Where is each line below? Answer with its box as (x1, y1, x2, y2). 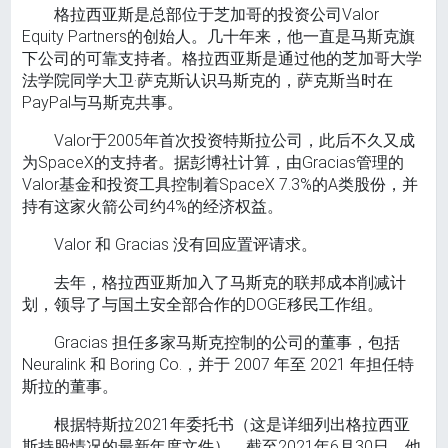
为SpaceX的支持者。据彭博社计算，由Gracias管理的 (22, 153, 405, 173)
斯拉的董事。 (22, 377, 119, 397)
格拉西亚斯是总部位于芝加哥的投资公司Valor (54, 5, 380, 25)
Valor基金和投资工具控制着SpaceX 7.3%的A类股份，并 (22, 175, 419, 195)
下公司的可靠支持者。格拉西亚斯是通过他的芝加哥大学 (22, 49, 423, 69)
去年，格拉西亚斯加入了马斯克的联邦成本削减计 (54, 273, 407, 293)
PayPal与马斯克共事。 (22, 93, 184, 113)
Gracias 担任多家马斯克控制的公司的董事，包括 (54, 333, 401, 353)
